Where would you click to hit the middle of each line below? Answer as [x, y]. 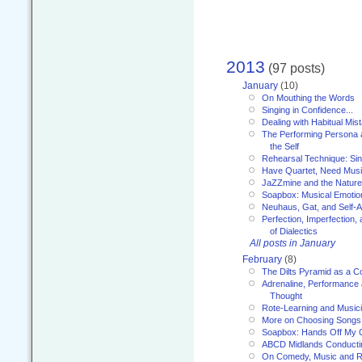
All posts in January [293, 243]
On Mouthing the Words [308, 97]
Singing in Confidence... [307, 109]
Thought [286, 295]
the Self [284, 146]
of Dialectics [294, 231]
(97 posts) [295, 68]
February [262, 259]
